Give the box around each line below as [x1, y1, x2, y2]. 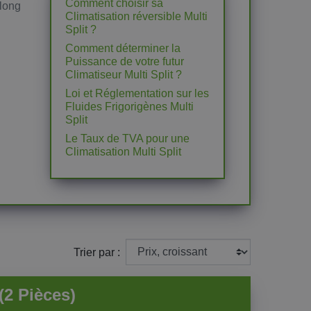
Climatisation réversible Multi [65, 10, 208, 22]
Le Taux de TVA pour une [65, 133, 190, 144]
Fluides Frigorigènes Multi [65, 101, 194, 112]
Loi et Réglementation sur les [65, 87, 210, 99]
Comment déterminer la [65, 42, 181, 54]
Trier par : [74, 246, 120, 258]
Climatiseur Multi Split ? [65, 69, 183, 81]
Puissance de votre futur [65, 56, 185, 67]
